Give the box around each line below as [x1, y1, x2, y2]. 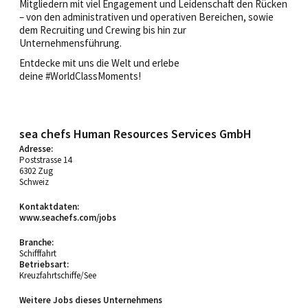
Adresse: [19, 142, 53, 155]
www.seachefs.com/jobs [19, 211, 116, 223]
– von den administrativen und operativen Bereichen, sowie [19, 10, 274, 23]
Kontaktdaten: [19, 200, 79, 212]
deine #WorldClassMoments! [19, 69, 141, 82]
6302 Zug [19, 164, 53, 177]
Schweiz [19, 175, 49, 188]
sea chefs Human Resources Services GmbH [19, 125, 252, 142]
